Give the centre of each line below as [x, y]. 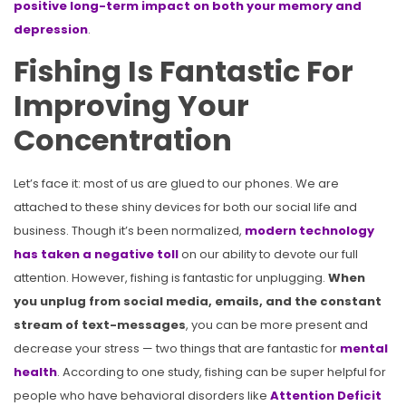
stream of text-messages [100, 325]
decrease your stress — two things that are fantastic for [177, 349]
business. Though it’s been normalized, [129, 231]
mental [364, 349]
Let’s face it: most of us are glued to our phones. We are [176, 184]
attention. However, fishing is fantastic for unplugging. [171, 278]
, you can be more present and [277, 325]
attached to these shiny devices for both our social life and [185, 208]
